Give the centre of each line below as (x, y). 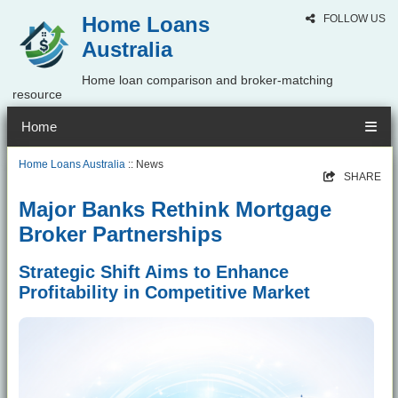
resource (37, 94)
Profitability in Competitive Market (164, 292)
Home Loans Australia (72, 164)
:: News (144, 164)
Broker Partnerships (120, 235)
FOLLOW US (353, 19)
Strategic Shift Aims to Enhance (154, 271)
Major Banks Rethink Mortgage (175, 210)
